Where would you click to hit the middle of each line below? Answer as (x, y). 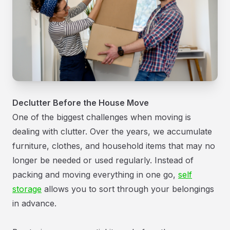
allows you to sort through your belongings (128, 189)
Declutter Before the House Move (81, 102)
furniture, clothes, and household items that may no (114, 146)
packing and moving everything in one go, (95, 174)
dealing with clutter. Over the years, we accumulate (112, 131)
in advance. (36, 203)
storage (27, 189)
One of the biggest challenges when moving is (102, 117)
